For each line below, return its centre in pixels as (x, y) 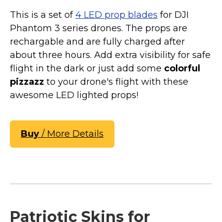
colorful (182, 69)
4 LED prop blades (116, 15)
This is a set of (43, 15)
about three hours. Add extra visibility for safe (110, 55)
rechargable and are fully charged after (97, 42)
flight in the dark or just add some (87, 69)
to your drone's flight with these (116, 82)
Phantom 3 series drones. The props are (99, 28)
